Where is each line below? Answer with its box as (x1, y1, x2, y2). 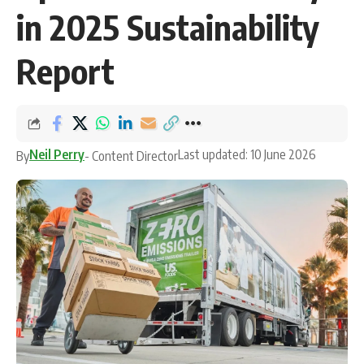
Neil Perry (29, 145, 84, 162)
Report (16, 49, 115, 92)
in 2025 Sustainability (16, 5, 319, 48)
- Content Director (84, 147, 178, 164)
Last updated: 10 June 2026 (178, 145, 316, 162)
